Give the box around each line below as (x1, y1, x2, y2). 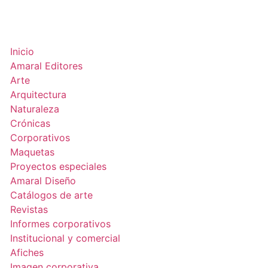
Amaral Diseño (10, 175, 76, 187)
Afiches (10, 246, 44, 258)
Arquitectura (10, 89, 66, 100)
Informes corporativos (10, 218, 111, 230)
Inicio (10, 45, 34, 57)
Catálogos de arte (10, 189, 93, 201)
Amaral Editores (10, 60, 83, 72)
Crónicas (10, 117, 50, 129)
